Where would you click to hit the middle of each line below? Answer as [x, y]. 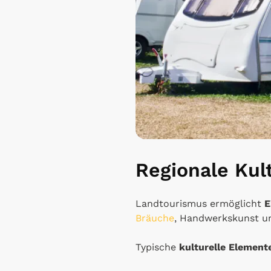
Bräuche [155, 218]
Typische [157, 247]
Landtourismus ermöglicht [200, 203]
